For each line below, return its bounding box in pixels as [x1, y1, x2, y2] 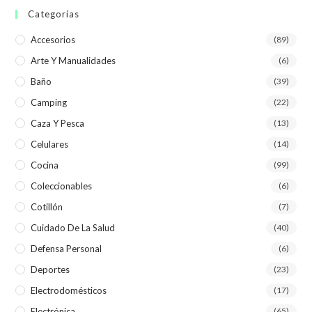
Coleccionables [31, 180, 93, 192]
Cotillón [31, 201, 63, 212]
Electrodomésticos [31, 284, 107, 296]
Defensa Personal [31, 242, 102, 254]
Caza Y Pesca [31, 117, 85, 129]
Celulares [31, 138, 69, 150]
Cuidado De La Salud [31, 221, 116, 233]
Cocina [31, 159, 59, 171]
